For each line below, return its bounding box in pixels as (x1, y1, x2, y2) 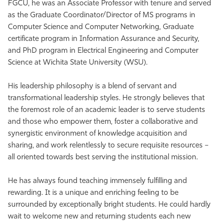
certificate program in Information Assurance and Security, (8, 36, 199, 43)
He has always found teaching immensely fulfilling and (8, 178, 187, 185)
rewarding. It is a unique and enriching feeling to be (8, 189, 179, 197)
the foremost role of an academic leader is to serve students (8, 107, 205, 114)
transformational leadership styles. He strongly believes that (8, 95, 205, 102)
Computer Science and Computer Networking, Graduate (8, 24, 194, 31)
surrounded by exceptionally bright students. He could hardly (8, 201, 211, 209)
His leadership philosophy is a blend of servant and (8, 83, 177, 90)
